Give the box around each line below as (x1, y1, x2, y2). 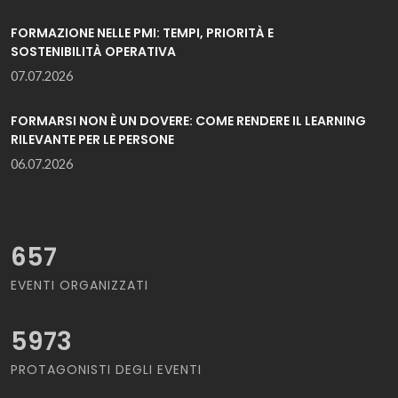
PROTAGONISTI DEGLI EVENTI (11, 360, 202, 378)
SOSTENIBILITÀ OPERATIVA (11, 42, 176, 60)
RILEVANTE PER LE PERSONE (11, 130, 174, 148)
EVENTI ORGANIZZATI (11, 275, 148, 294)
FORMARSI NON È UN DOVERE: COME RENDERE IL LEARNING (11, 111, 366, 130)
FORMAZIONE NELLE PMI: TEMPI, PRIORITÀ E (11, 23, 274, 42)
